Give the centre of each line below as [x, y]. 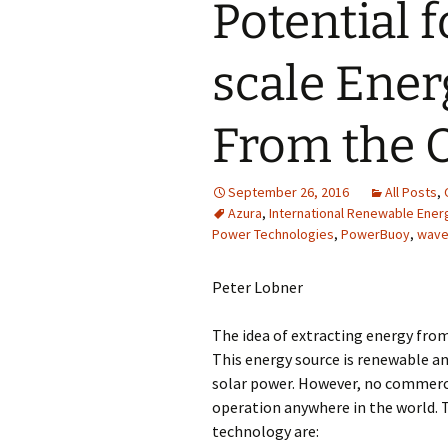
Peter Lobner [257, 287]
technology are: [265, 431]
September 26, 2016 [288, 192]
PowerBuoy [375, 234]
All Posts [411, 192]
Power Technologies [273, 234]
